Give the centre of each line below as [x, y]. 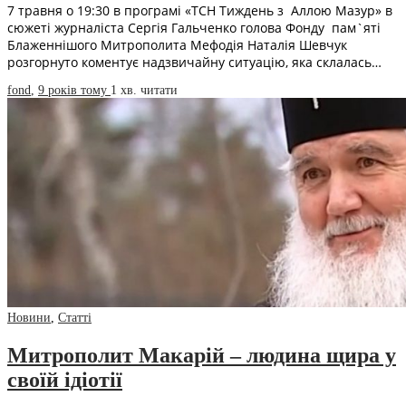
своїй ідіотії [65, 380]
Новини [29, 318]
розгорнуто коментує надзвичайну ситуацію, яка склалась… [194, 63]
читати [159, 91]
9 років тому [74, 91]
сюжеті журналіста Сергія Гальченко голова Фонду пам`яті [194, 28]
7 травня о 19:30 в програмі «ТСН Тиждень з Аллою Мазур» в [200, 11]
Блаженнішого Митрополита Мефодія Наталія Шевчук [177, 45]
